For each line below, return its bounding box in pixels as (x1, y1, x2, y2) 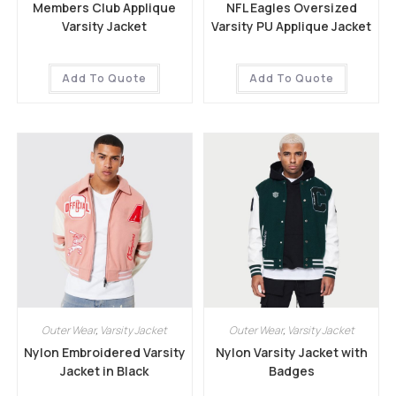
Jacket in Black (60, 362, 149, 379)
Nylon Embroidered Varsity (23, 343, 186, 361)
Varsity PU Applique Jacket (211, 18, 372, 35)
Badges (268, 362, 315, 379)
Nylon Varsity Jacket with (215, 343, 368, 361)
